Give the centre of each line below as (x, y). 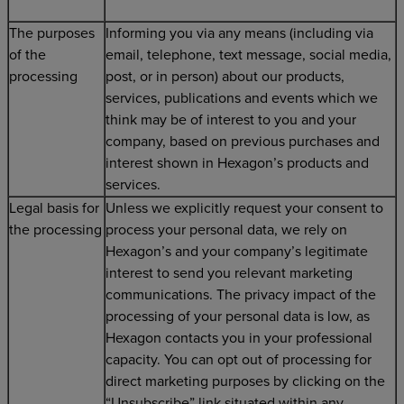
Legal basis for (54, 208)
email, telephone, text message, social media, (248, 55)
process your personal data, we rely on (226, 230)
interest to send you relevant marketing (229, 273)
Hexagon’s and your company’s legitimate (237, 252)
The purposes (52, 33)
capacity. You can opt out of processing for (239, 360)
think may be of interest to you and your (231, 120)
